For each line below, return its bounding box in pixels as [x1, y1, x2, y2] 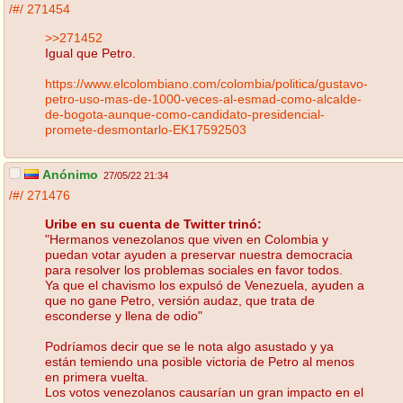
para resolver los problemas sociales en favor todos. [45, 262, 343, 277]
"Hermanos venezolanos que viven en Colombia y [45, 231, 328, 246]
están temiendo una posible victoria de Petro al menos [45, 354, 354, 369]
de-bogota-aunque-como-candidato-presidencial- [45, 106, 325, 121]
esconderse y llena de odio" [45, 308, 202, 323]
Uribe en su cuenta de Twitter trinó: [45, 216, 262, 231]
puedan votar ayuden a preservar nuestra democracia [45, 246, 353, 262]
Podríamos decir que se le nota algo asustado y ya [45, 338, 334, 354]
